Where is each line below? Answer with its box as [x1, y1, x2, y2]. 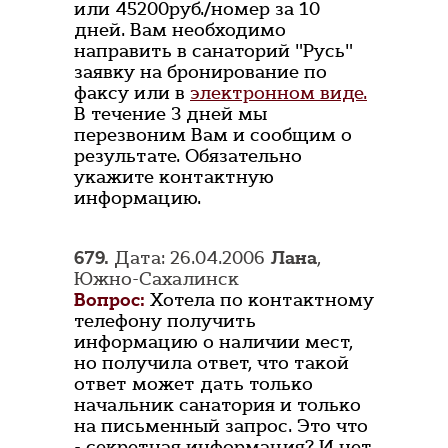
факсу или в [74, 81, 190, 106]
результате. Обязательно [74, 144, 302, 169]
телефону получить [74, 309, 256, 334]
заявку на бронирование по [74, 60, 327, 85]
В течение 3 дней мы [74, 102, 267, 127]
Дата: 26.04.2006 [109, 246, 270, 271]
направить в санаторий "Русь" [74, 39, 353, 64]
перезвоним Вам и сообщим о [74, 123, 352, 148]
